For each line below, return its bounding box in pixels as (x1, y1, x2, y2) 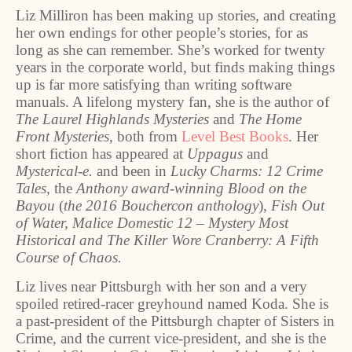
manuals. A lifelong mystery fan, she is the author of (16, 93, 329, 110)
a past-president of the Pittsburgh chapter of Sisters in (16, 313, 335, 329)
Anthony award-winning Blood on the (76, 180, 306, 196)
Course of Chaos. (16, 249, 122, 266)
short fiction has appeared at (16, 145, 187, 162)
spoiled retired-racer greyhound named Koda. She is (16, 295, 328, 312)
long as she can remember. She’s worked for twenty (16, 42, 325, 58)
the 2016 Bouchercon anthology (64, 197, 258, 214)
